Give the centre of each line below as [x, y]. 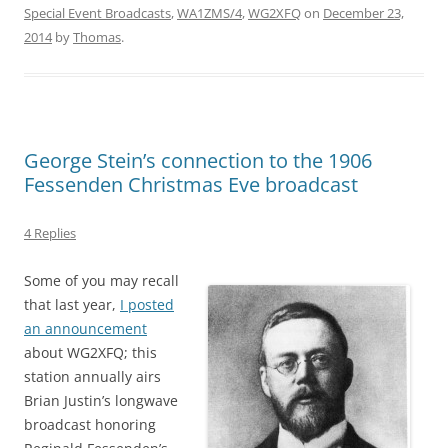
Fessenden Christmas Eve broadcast [191, 185]
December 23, [363, 13]
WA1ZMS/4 [209, 13]
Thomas [97, 37]
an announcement [85, 329]
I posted [147, 305]
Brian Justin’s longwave [101, 401]
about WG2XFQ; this [90, 353]
